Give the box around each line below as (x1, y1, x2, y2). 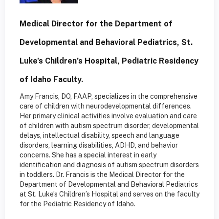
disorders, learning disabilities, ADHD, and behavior (20, 141, 178, 150)
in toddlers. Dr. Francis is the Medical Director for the (20, 171, 185, 179)
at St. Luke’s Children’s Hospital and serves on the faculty (20, 190, 199, 198)
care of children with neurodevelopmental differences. (20, 102, 192, 110)
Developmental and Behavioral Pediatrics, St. (20, 38, 193, 47)
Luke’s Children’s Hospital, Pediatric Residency (20, 56, 198, 66)
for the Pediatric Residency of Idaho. (20, 200, 135, 208)
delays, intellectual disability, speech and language (20, 131, 179, 140)
